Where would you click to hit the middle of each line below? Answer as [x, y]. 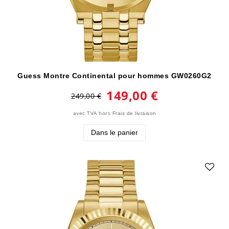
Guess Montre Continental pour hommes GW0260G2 [114, 76]
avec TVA [85, 113]
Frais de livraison [134, 113]
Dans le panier [114, 133]
